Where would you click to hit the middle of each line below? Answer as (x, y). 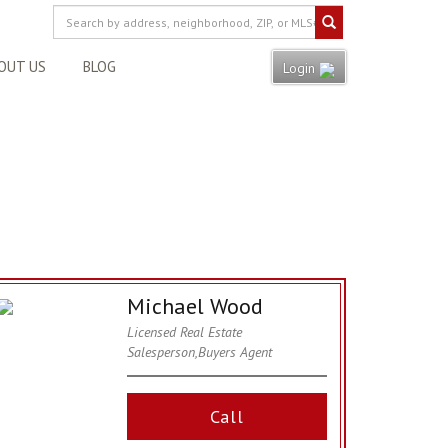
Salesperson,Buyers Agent (199, 352)
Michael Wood (195, 306)
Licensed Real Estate (184, 332)
